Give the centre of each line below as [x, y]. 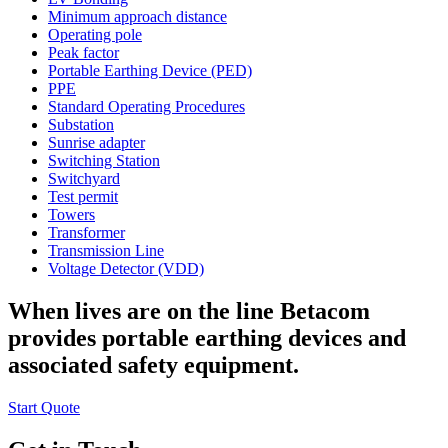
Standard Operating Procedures [146, 106]
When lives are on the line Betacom [189, 310]
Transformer [86, 232]
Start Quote [44, 407]
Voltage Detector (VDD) [126, 268]
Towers [71, 214]
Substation [81, 124]
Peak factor [83, 52]
